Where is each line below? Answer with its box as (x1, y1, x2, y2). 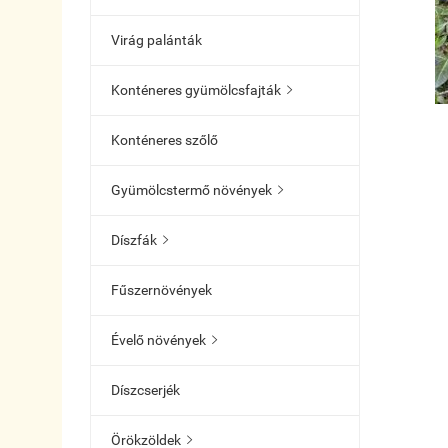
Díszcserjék (111, 381, 180, 398)
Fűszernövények (111, 281, 212, 298)
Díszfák (111, 231, 157, 248)
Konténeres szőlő (111, 131, 218, 148)
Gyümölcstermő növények (111, 181, 272, 198)
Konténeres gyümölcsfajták (111, 81, 281, 98)
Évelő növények (111, 331, 206, 348)
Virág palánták (111, 31, 202, 48)
